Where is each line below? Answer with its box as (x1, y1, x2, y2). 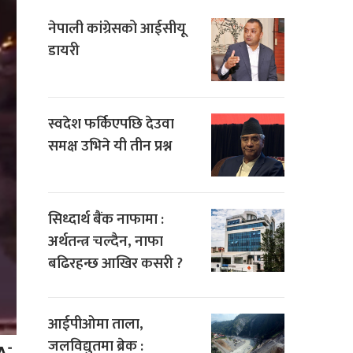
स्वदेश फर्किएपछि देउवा (48, 112, 174, 137)
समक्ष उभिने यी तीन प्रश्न (48, 134, 172, 159)
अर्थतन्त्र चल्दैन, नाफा (48, 229, 163, 255)
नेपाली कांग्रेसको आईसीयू (48, 17, 186, 42)
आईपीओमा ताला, (48, 312, 143, 337)
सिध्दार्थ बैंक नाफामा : (48, 207, 164, 232)
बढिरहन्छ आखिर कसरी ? (48, 251, 183, 277)
